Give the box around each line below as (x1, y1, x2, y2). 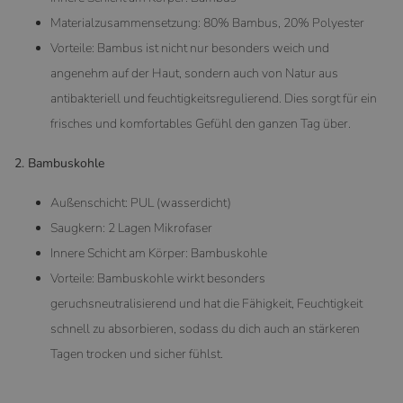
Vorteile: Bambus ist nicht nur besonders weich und (50, 39, 329, 57)
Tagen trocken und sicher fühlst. (50, 345, 223, 363)
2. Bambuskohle (14, 154, 104, 172)
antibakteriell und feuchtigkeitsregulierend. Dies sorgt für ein (50, 89, 377, 107)
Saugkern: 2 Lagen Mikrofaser (50, 219, 212, 237)
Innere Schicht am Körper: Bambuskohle (50, 244, 267, 262)
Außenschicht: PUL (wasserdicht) (50, 193, 231, 211)
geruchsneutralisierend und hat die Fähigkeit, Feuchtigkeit (50, 294, 363, 312)
